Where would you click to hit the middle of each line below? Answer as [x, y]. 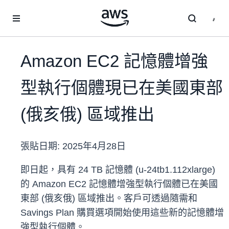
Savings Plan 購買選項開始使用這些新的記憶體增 [122, 213]
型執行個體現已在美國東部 [122, 88]
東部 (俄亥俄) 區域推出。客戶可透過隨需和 [109, 199]
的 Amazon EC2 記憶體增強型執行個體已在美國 [119, 184]
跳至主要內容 [26, 10]
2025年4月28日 [94, 146]
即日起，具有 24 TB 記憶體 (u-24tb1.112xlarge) [118, 170]
